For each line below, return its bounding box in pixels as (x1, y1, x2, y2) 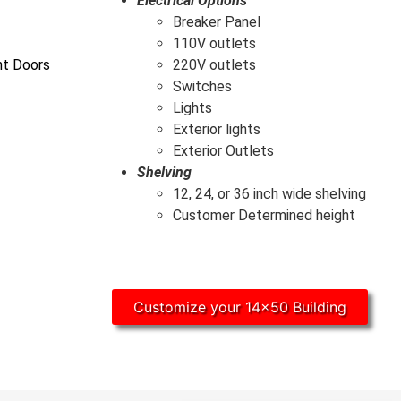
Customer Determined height (172, 207, 355, 225)
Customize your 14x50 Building (133, 298, 347, 317)
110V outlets (172, 35, 256, 53)
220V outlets (172, 56, 256, 74)
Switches (172, 78, 232, 96)
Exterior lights (172, 121, 260, 139)
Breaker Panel (172, 13, 260, 31)
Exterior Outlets (172, 142, 274, 160)
